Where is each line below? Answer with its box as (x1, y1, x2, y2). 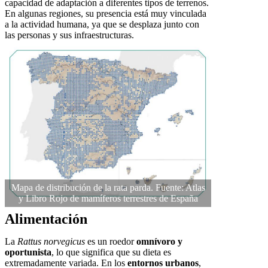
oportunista (5, 247, 51, 258)
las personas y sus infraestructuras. (5, 30, 134, 41)
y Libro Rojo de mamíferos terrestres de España (18, 193, 198, 204)
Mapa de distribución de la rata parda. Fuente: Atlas (11, 182, 205, 193)
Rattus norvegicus (17, 236, 85, 247)
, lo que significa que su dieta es (51, 247, 171, 258)
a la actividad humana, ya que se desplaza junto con (5, 19, 199, 30)
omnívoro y (136, 236, 182, 247)
